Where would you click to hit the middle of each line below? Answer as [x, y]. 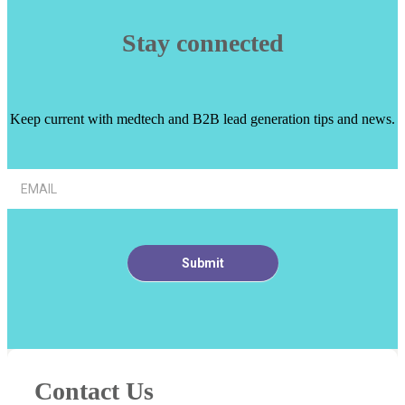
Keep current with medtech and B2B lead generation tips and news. [202, 119]
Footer [25, 193]
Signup [27, 209]
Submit [202, 264]
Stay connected [202, 42]
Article [26, 176]
